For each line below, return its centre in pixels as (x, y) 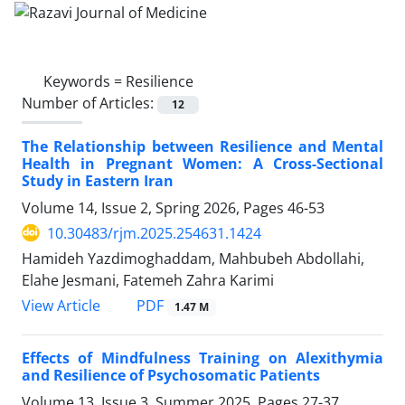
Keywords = (85, 81)
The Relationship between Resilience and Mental (202, 146)
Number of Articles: (89, 103)
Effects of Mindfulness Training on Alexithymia (202, 358)
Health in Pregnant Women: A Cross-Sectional (202, 163)
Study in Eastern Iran (98, 180)
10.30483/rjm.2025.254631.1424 (154, 233)
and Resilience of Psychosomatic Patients (171, 376)
